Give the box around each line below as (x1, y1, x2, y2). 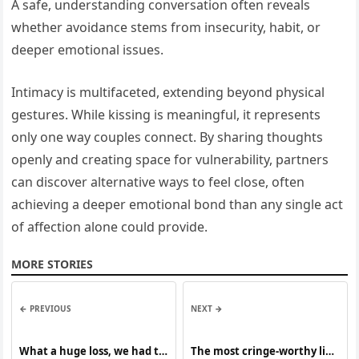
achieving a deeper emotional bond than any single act (11, 196, 344, 214)
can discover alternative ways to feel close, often (11, 173, 305, 192)
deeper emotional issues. (11, 41, 164, 59)
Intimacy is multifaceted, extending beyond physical (11, 83, 325, 102)
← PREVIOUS (19, 303, 72, 315)
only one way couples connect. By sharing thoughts (11, 128, 324, 147)
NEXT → (191, 303, 223, 315)
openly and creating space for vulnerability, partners (11, 151, 329, 169)
